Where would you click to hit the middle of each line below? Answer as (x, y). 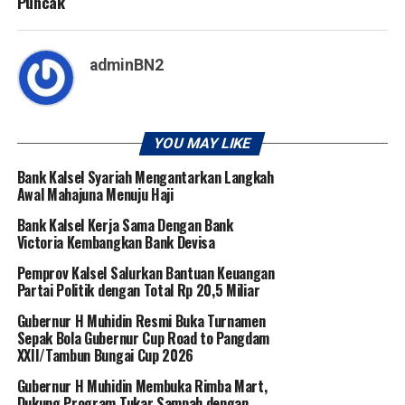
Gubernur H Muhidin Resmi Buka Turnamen (141, 320)
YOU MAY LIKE (203, 143)
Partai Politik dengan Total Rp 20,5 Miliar (138, 290)
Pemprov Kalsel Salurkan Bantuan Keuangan (146, 273)
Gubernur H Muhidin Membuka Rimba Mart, (142, 386)
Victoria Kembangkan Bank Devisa (116, 242)
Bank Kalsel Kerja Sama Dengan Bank (125, 225)
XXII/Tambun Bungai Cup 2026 (105, 355)
